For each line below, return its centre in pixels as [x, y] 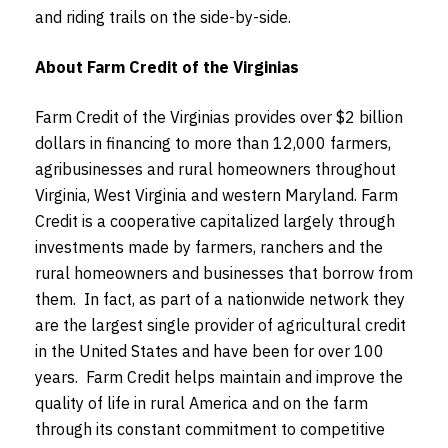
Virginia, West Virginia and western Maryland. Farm [216, 194]
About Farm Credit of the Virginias [167, 66]
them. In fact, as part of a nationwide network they [220, 298]
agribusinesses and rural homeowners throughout [215, 168]
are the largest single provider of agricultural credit [220, 324]
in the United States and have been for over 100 [209, 350]
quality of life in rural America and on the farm [201, 402]
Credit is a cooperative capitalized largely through [215, 220]
